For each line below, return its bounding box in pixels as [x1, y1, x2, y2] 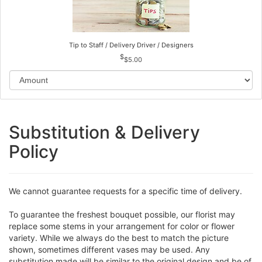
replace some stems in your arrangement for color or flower [9, 220, 235, 231]
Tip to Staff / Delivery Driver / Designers [68, 41, 194, 50]
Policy [9, 140, 58, 162]
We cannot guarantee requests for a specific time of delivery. [9, 185, 242, 196]
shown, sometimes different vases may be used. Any [9, 244, 210, 254]
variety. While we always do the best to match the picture [9, 232, 229, 243]
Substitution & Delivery [9, 121, 200, 143]
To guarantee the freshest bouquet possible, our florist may [9, 209, 235, 219]
